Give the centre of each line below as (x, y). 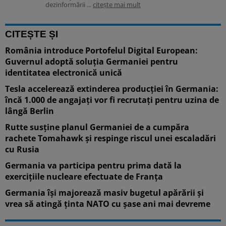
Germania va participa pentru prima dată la (93, 165)
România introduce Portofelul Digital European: (101, 50)
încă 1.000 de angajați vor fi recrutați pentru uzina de (112, 100)
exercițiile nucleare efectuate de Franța (84, 176)
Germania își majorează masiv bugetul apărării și (104, 192)
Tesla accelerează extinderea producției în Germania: (112, 89)
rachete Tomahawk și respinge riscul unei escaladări (110, 138)
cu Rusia (22, 149)
